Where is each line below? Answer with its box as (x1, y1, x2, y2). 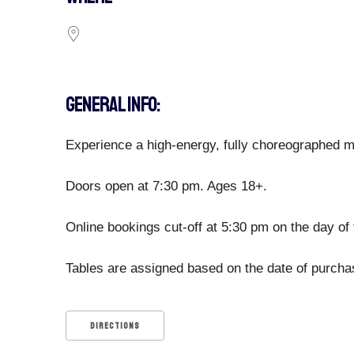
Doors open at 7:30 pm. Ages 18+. (66, 179, 267, 194)
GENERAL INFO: (66, 91, 160, 118)
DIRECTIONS (90, 321, 140, 331)
